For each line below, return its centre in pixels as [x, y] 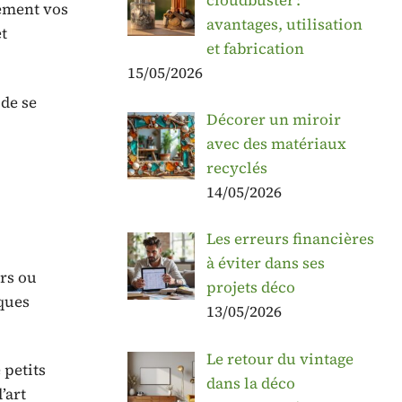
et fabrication [255, 48]
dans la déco [250, 383]
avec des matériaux [276, 144]
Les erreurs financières [290, 239]
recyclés [236, 168]
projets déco [250, 288]
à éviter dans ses [265, 263]
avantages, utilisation [284, 24]
